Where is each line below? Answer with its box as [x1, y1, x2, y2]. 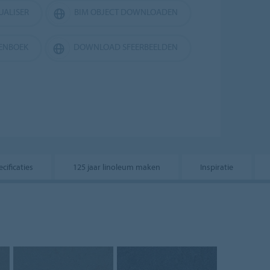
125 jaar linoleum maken [73, 162, 160, 172]
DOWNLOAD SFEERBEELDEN [74, 40, 178, 52]
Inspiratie [200, 162, 233, 172]
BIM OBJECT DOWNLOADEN [74, 5, 178, 17]
